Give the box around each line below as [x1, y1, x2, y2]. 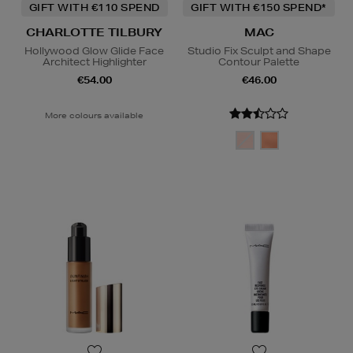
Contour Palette [218, 54, 299, 69]
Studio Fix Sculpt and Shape [187, 43, 331, 58]
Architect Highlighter [42, 54, 147, 69]
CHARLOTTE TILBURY [26, 24, 162, 39]
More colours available [45, 109, 143, 121]
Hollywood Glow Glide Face [24, 43, 164, 58]
